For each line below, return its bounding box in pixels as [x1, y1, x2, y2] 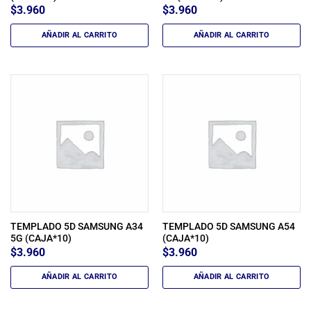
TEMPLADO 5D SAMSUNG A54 [162, 221, 295, 233]
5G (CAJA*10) [10, 233, 72, 244]
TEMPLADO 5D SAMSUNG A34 [10, 221, 143, 233]
